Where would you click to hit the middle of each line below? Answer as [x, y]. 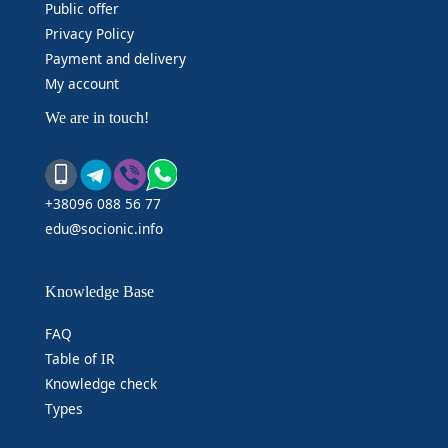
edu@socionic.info [103, 229]
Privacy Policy [89, 33]
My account [81, 83]
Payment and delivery [115, 58]
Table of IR [79, 358]
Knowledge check [100, 383]
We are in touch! [96, 117]
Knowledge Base [99, 292]
